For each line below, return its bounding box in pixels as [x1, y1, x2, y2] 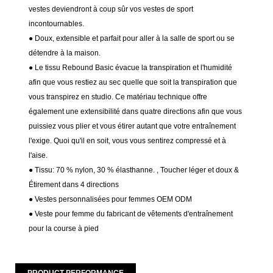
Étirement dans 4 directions [29, 180, 119, 190]
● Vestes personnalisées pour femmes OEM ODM [29, 195, 193, 204]
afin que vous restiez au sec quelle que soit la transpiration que [29, 78, 238, 87]
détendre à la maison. [29, 49, 101, 58]
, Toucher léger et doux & [157, 166, 239, 175]
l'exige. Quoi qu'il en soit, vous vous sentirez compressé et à [29, 136, 227, 146]
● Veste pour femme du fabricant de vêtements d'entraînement [29, 210, 233, 219]
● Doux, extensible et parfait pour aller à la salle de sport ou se [29, 34, 235, 43]
